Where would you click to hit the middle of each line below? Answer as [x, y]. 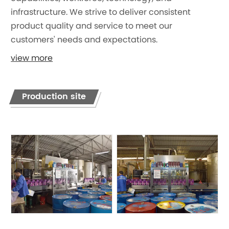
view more [32, 59]
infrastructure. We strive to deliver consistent [101, 13]
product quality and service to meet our [92, 26]
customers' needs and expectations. [85, 40]
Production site [54, 96]
